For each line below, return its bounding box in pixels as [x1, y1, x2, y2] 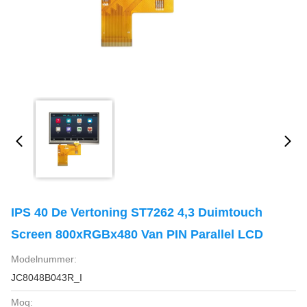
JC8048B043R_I [11, 272, 82, 283]
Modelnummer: [11, 254, 77, 265]
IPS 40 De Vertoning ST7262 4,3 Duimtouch [11, 206, 262, 219]
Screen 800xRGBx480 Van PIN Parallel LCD [11, 228, 263, 241]
